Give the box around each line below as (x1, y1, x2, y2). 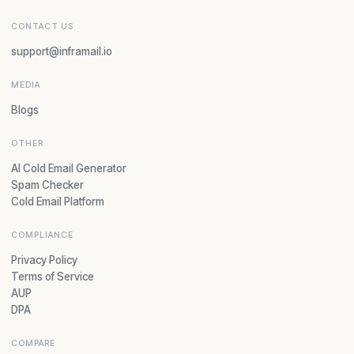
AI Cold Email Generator (11, 161, 126, 175)
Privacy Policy (11, 253, 77, 266)
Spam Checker (11, 178, 84, 191)
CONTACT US (11, 21, 74, 32)
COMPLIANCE (11, 229, 74, 240)
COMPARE (11, 337, 56, 348)
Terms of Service (11, 269, 94, 283)
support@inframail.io (11, 44, 112, 58)
